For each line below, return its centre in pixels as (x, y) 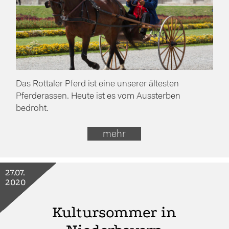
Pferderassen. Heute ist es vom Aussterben (98, 97)
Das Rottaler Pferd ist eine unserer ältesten (98, 84)
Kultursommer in (114, 212)
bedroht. (32, 109)
